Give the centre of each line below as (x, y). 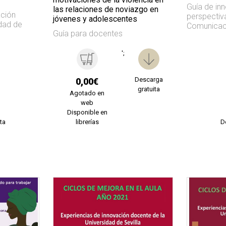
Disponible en (87, 112)
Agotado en (87, 93)
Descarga (149, 79)
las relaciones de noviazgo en (105, 9)
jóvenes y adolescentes (95, 19)
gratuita (149, 89)
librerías (87, 122)
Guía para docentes (88, 33)
